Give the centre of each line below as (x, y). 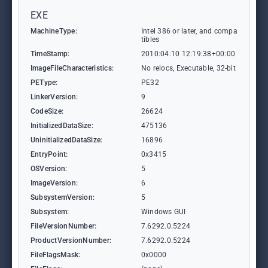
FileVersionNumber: (64, 226)
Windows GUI (164, 212)
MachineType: (54, 31)
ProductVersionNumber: (71, 240)
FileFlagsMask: (56, 255)
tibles (150, 39)
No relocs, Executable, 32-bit (188, 68)
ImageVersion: (54, 183)
